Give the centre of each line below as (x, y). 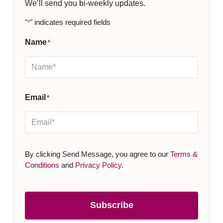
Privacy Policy (98, 165)
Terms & (184, 154)
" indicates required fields (70, 22)
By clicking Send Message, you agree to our (98, 154)
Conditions (42, 165)
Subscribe (111, 205)
